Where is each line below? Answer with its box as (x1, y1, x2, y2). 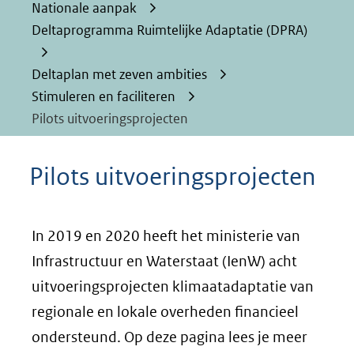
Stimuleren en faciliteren (32, 88, 175, 105)
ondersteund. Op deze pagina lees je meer (32, 328, 307, 346)
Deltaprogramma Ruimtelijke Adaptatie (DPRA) (32, 21, 307, 39)
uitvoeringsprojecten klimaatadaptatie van (32, 277, 314, 296)
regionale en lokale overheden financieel (32, 303, 299, 321)
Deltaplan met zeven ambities (32, 66, 207, 83)
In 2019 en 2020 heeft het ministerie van (32, 227, 300, 245)
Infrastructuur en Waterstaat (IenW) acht (32, 252, 297, 270)
